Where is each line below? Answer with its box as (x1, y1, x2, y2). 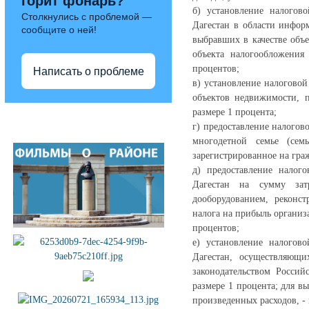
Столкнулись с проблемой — (21, 11, 152, 22)
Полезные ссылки (15, 110, 95, 121)
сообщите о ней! (21, 24, 97, 35)
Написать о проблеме (32, 65, 144, 77)
